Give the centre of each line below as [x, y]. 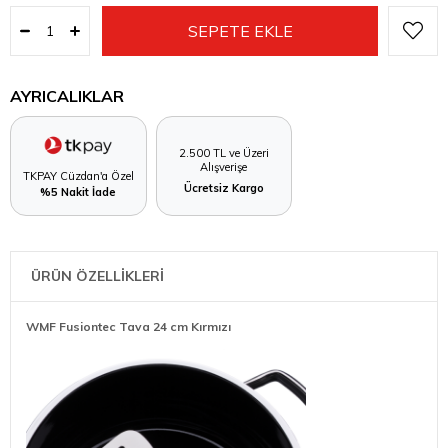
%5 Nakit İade [78, 191]
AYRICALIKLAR [67, 95]
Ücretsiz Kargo [223, 188]
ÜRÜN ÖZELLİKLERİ [97, 275]
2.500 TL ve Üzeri [223, 153]
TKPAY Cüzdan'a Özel [78, 175]
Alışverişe [224, 167]
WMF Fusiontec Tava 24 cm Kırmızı [128, 326]
